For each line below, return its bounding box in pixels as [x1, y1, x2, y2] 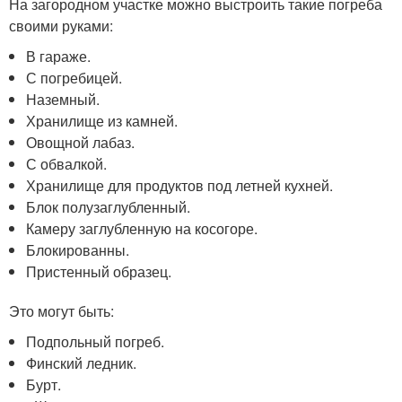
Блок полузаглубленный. [26, 197, 191, 217]
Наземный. [26, 89, 100, 109]
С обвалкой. [26, 153, 108, 174]
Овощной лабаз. [26, 132, 135, 153]
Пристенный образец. [26, 261, 172, 282]
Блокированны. [26, 240, 130, 260]
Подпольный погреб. [26, 331, 165, 352]
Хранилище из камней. [26, 110, 179, 131]
